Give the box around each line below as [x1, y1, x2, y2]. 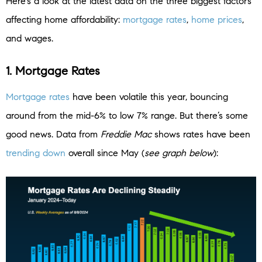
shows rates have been [151, 129, 250, 140]
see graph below [144, 147, 213, 159]
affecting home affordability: [6, 14, 123, 26]
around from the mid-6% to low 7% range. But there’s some [6, 110, 248, 122]
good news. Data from [6, 129, 101, 140]
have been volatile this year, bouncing [70, 91, 228, 103]
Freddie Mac [101, 129, 151, 140]
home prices [191, 14, 242, 26]
